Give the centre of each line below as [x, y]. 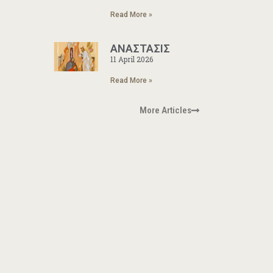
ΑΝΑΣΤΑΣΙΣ [140, 48]
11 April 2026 [132, 59]
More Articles [166, 110]
